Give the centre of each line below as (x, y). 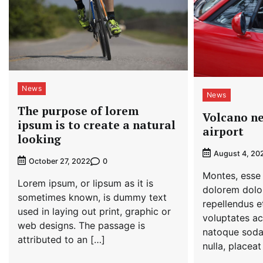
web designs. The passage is (81, 226)
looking (39, 139)
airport (223, 131)
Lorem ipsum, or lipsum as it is (85, 183)
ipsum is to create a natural (97, 125)
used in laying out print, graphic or (94, 212)
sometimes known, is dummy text (92, 198)
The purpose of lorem (78, 111)
